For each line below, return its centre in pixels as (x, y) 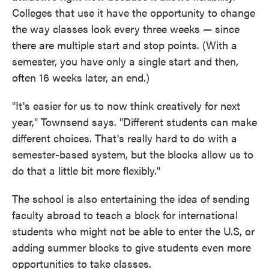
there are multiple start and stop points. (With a (125, 44)
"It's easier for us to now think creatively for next (126, 105)
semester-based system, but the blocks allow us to (133, 154)
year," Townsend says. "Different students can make (134, 121)
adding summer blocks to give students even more (131, 247)
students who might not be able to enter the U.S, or (133, 231)
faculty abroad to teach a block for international (125, 214)
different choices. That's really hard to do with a (125, 138)
